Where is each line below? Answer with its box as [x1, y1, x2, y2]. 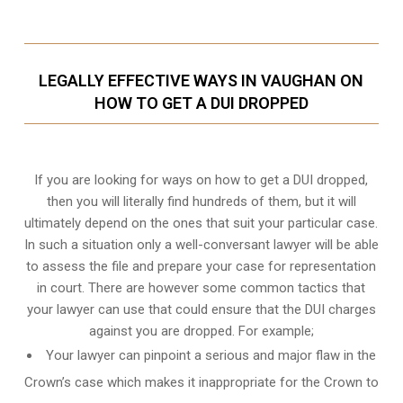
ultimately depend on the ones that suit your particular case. [24, 215, 379, 232]
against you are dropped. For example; [88, 323, 314, 340]
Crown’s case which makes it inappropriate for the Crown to [23, 374, 379, 391]
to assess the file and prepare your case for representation [26, 258, 377, 275]
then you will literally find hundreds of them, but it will [46, 193, 356, 210]
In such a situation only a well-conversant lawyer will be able [23, 237, 379, 254]
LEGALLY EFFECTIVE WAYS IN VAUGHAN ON [39, 71, 364, 91]
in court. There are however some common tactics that [37, 280, 366, 297]
